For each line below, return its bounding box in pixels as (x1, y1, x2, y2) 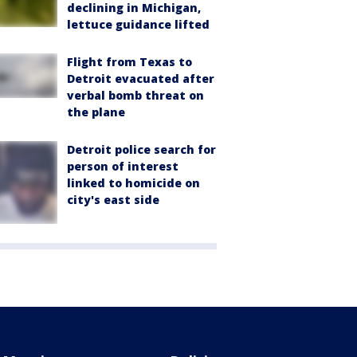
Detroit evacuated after (67, 70, 214, 86)
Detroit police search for (67, 141, 216, 157)
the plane (67, 104, 125, 120)
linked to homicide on (67, 175, 200, 190)
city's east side (67, 191, 159, 207)
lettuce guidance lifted (67, 16, 210, 32)
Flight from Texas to (67, 53, 192, 69)
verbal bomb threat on (67, 87, 204, 103)
